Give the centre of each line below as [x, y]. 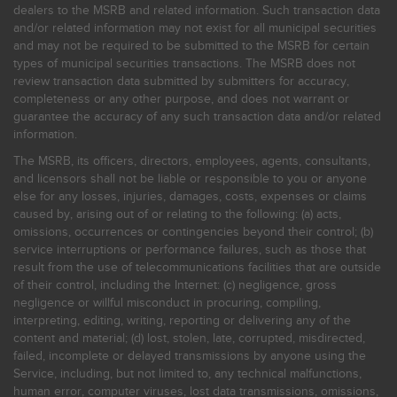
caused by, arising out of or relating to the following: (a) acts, [177, 214]
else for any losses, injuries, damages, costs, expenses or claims [190, 196]
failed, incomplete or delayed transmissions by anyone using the [190, 356]
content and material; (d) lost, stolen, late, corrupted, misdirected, [189, 338]
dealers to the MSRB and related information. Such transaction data [197, 10]
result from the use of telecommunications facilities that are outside [197, 267]
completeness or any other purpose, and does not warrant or [181, 99]
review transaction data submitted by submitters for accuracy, [181, 81]
